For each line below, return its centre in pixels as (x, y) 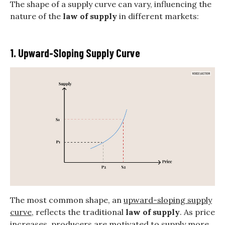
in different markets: (158, 16)
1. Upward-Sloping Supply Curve (75, 53)
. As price (197, 212)
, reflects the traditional (78, 212)
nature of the (36, 16)
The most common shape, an (67, 200)
